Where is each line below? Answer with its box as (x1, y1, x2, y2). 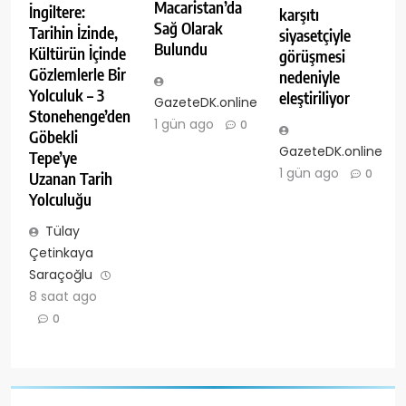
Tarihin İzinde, (29, 23, 118, 43)
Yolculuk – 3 (29, 85, 104, 106)
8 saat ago (29, 287, 97, 306)
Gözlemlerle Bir (29, 64, 126, 85)
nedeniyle (278, 66, 340, 87)
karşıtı (278, 4, 319, 24)
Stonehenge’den (29, 106, 130, 127)
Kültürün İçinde (29, 43, 126, 64)
